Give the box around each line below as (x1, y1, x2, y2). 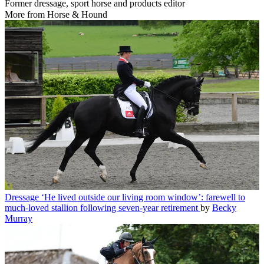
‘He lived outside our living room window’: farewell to (41, 192, 245, 202)
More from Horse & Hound (5, 9, 107, 20)
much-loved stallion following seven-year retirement (5, 202, 198, 213)
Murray (5, 213, 32, 223)
